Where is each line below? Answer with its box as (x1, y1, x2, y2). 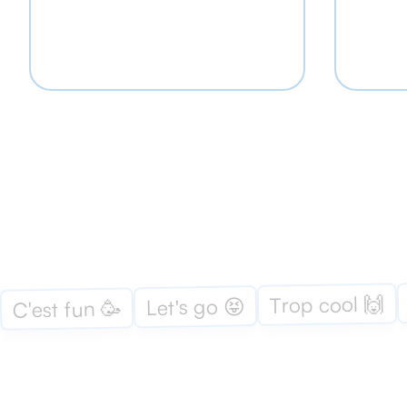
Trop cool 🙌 (269, 290, 385, 318)
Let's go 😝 (145, 293, 246, 321)
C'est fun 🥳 (12, 294, 122, 323)
